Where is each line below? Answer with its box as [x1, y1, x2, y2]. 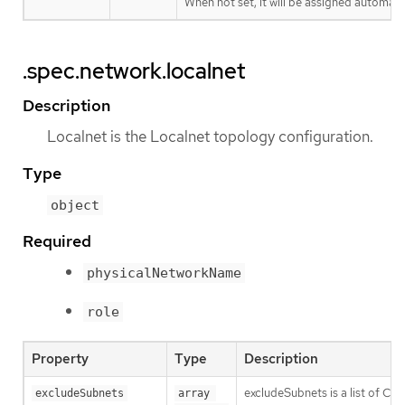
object [51, 197, 99, 214]
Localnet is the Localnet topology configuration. [47, 126, 373, 146]
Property [32, 349, 89, 368]
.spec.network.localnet [23, 56, 245, 85]
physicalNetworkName [87, 265, 241, 282]
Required [23, 231, 91, 252]
